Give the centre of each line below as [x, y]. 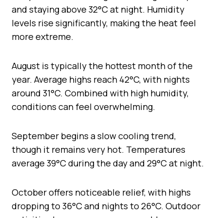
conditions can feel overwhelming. [83, 106]
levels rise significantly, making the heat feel [104, 23]
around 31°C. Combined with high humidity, [100, 93]
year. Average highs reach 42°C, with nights [101, 79]
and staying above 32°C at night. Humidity [98, 9]
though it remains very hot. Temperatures [99, 149]
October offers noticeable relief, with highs [101, 192]
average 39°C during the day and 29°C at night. [108, 163]
